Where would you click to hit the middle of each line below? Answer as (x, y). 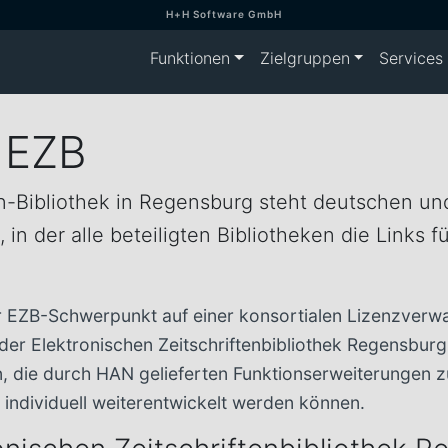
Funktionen (189, 58)
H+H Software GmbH (224, 14)
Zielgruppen (304, 58)
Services (411, 58)
